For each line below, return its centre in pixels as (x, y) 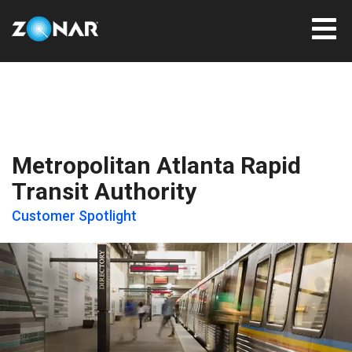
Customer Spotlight (74, 216)
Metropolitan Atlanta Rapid (156, 165)
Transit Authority (104, 191)
